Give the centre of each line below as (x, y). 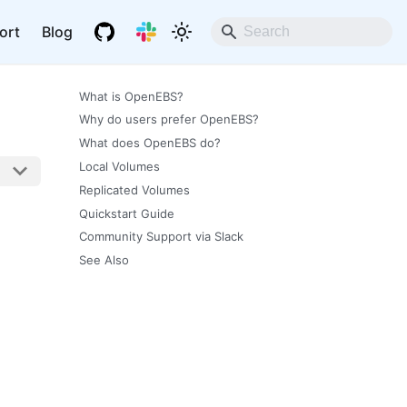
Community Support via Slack (161, 237)
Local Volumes (119, 166)
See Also (104, 260)
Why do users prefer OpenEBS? (169, 119)
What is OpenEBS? (131, 96)
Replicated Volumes (134, 189)
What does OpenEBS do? (149, 143)
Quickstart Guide (126, 213)
